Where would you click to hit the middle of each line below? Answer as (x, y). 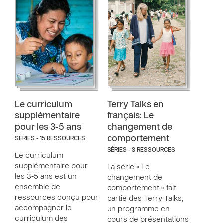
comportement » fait (142, 188)
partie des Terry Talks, (145, 199)
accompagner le (43, 208)
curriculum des (41, 219)
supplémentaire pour (51, 166)
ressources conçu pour (56, 198)
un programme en (138, 209)
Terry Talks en (135, 105)
